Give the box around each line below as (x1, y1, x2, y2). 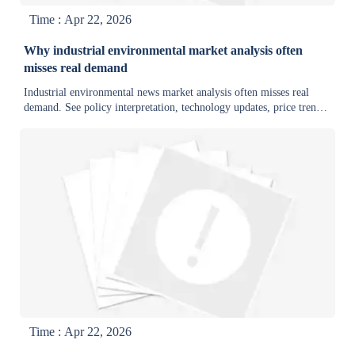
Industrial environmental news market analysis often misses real (24, 86, 310, 99)
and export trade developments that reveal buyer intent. (24, 116, 272, 129)
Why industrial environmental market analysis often (24, 44, 303, 58)
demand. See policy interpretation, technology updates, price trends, (24, 101, 330, 114)
